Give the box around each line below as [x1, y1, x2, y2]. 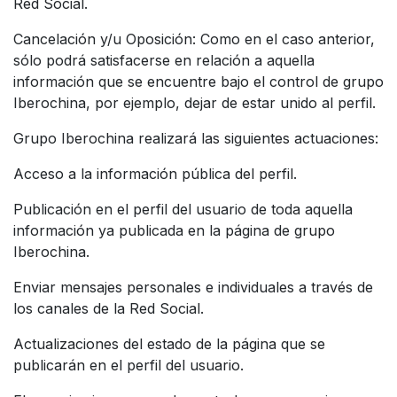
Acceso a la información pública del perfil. [13, 164, 297, 183]
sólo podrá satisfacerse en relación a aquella [13, 51, 315, 69]
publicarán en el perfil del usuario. [13, 355, 244, 374]
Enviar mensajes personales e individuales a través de [13, 277, 373, 296]
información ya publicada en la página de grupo [13, 221, 335, 239]
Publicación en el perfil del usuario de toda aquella [13, 199, 353, 218]
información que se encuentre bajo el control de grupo [13, 72, 384, 90]
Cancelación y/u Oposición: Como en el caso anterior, [13, 29, 375, 48]
